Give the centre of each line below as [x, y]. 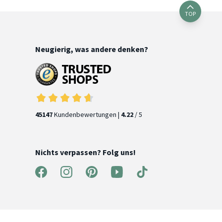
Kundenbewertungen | [87, 115]
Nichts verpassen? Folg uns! [86, 152]
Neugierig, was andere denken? [92, 49]
